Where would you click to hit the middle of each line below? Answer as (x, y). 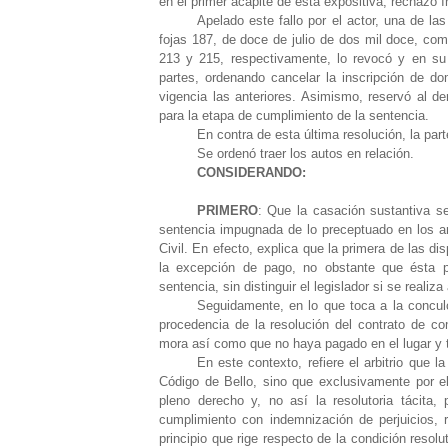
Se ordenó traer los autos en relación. (305, 153)
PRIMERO (227, 210)
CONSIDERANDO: (251, 172)
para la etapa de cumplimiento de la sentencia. (294, 115)
